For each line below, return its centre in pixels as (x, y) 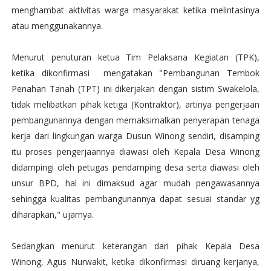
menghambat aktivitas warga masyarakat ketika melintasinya (135, 10)
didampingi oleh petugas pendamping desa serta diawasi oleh (135, 167)
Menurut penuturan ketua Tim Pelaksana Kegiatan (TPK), (135, 57)
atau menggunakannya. (57, 26)
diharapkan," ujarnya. (52, 214)
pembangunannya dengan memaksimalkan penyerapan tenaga (135, 120)
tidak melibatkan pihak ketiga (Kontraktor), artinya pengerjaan (135, 104)
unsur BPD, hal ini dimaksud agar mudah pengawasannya (135, 183)
